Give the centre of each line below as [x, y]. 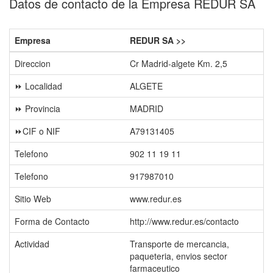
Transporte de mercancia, [179, 244]
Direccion [33, 63]
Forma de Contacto [52, 221]
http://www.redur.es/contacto [184, 221]
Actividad [32, 244]
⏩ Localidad [38, 86]
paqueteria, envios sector [179, 256]
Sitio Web [33, 199]
